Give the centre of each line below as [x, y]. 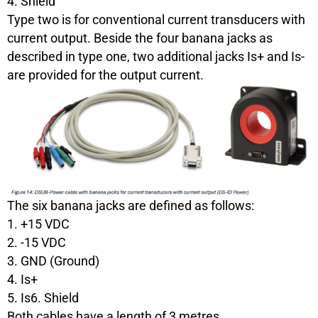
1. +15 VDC [38, 224]
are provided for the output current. [105, 75]
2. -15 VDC [37, 243]
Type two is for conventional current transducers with [156, 19]
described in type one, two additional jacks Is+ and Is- [156, 56]
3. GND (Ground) [53, 261]
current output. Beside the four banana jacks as [140, 38]
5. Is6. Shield [43, 298]
